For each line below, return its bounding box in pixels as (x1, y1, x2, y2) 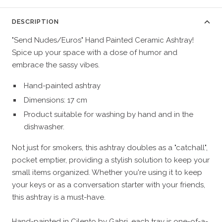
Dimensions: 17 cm (23, 96, 87, 105)
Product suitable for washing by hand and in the (23, 110, 193, 119)
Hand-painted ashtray (23, 81, 101, 91)
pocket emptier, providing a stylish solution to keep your (12, 156, 210, 165)
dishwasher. (23, 122, 64, 132)
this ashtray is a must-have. (12, 193, 106, 202)
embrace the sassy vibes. (12, 60, 100, 70)
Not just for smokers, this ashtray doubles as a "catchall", (12, 143, 208, 153)
